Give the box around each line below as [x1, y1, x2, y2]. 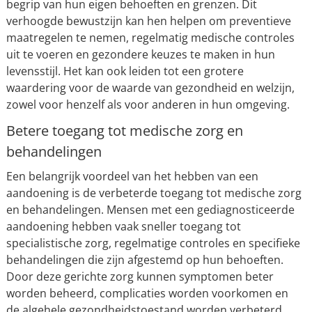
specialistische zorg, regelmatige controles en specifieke [6, 235, 300, 251]
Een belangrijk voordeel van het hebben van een [6, 169, 258, 184]
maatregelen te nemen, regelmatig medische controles [6, 30, 295, 45]
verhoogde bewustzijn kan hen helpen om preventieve [6, 13, 291, 29]
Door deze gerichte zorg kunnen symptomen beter [6, 269, 274, 284]
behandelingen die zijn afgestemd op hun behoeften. [6, 252, 283, 267]
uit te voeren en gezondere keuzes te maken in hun [6, 47, 275, 62]
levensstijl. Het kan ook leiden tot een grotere [6, 63, 244, 79]
